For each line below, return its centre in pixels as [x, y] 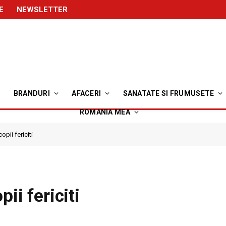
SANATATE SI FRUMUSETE [168, 93]
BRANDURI [32, 93]
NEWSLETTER [42, 9]
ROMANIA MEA [105, 112]
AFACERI [87, 93]
